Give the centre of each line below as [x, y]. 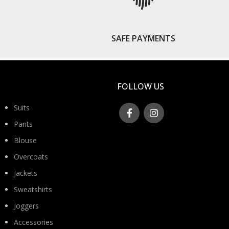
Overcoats [31, 157]
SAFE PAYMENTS [143, 38]
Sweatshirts [33, 189]
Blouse [25, 140]
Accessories [33, 222]
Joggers [26, 206]
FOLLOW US [141, 86]
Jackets [26, 173]
